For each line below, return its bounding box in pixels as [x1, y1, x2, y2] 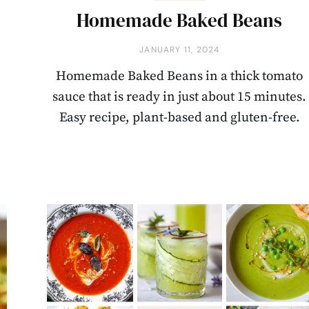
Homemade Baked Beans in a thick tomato [56, 68, 303, 85]
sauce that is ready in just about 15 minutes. [52, 89, 307, 106]
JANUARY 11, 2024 [139, 44, 220, 56]
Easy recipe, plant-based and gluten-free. [59, 110, 300, 126]
